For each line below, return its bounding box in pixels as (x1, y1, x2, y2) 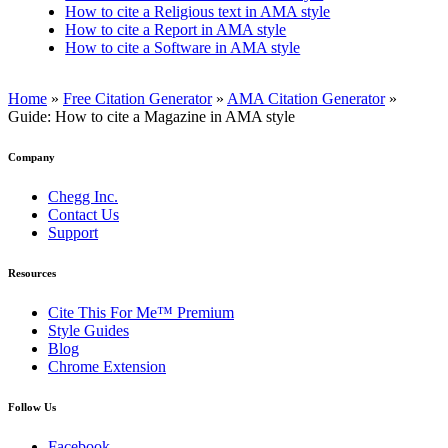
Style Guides (48, 321, 129, 339)
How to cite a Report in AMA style (65, 20, 287, 38)
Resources (8, 266, 56, 279)
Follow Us (8, 400, 56, 413)
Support (48, 223, 98, 241)
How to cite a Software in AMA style (65, 38, 301, 56)
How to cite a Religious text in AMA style (65, 2, 331, 20)
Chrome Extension (48, 357, 166, 375)
